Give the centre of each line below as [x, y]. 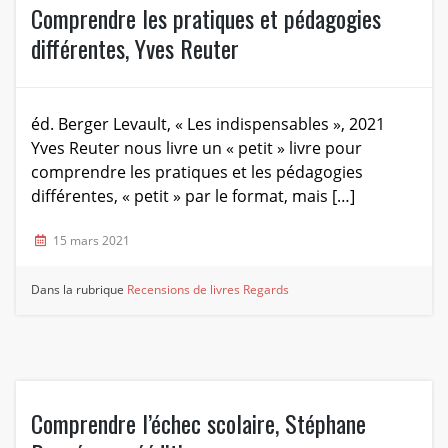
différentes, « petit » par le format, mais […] [192, 196]
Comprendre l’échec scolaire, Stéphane [198, 423]
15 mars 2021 [91, 241]
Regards [266, 290]
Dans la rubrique [79, 290]
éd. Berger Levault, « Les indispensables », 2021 [207, 124]
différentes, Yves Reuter [134, 48]
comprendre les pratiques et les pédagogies [196, 172]
